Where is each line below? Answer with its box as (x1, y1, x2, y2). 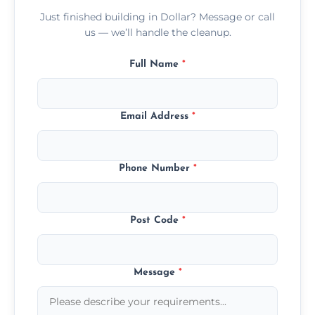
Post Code (129, 214, 182, 226)
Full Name (129, 58, 182, 70)
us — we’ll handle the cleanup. (84, 25, 231, 39)
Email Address (120, 110, 192, 122)
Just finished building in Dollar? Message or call (40, 10, 275, 23)
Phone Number (118, 162, 193, 174)
